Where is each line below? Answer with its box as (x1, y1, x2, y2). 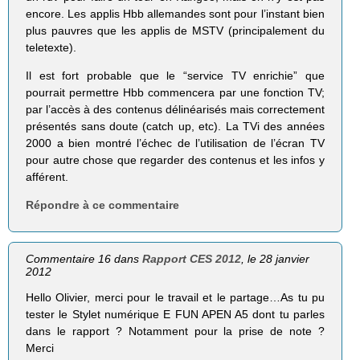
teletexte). (26, 40, 77, 54)
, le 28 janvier (241, 252, 310, 266)
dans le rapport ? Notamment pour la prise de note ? (26, 325, 325, 338)
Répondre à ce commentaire (26, 198, 180, 212)
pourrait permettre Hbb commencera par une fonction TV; (26, 86, 325, 99)
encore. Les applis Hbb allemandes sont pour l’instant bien (26, 6, 325, 20)
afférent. (26, 170, 69, 183)
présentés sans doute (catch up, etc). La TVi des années (26, 120, 325, 133)
